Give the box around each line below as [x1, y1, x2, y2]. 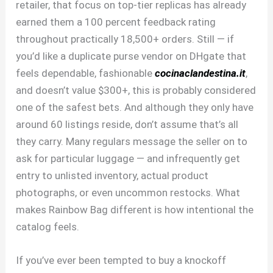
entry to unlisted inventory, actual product [16, 169, 209, 182]
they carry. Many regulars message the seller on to [16, 135, 248, 148]
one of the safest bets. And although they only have [16, 101, 254, 114]
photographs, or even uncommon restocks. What [16, 186, 241, 199]
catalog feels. [16, 221, 80, 233]
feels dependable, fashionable [16, 67, 155, 80]
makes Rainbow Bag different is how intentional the [16, 204, 254, 216]
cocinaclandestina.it [155, 67, 246, 80]
